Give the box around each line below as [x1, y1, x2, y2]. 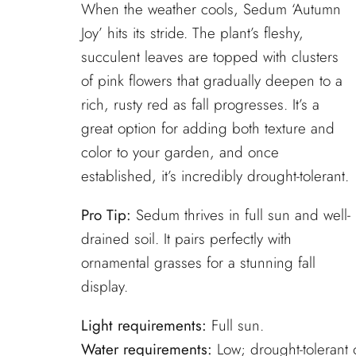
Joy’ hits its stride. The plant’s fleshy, [81, 22, 304, 44]
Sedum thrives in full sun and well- [131, 203, 350, 226]
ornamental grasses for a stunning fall [81, 251, 315, 273]
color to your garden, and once [81, 141, 279, 164]
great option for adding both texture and [81, 118, 335, 140]
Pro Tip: [81, 203, 131, 226]
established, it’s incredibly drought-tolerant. [81, 165, 349, 188]
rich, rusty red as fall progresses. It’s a [81, 94, 319, 116]
